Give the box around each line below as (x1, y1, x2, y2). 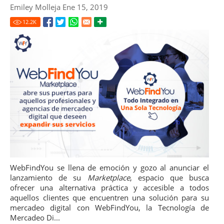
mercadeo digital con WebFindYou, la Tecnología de (10, 202, 209, 213)
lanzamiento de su (10, 172, 87, 183)
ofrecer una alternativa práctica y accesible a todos (10, 182, 209, 193)
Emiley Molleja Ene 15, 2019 (10, 2, 108, 12)
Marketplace (87, 172, 130, 183)
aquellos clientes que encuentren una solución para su (10, 192, 209, 203)
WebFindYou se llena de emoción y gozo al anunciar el (10, 162, 209, 173)
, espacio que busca (129, 172, 209, 183)
